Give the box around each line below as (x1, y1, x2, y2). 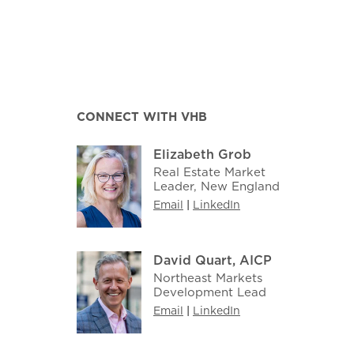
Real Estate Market (153, 163, 265, 180)
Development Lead (153, 283, 266, 300)
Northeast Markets (153, 269, 262, 286)
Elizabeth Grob (153, 145, 251, 163)
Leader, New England (153, 177, 280, 194)
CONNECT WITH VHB (76, 107, 207, 125)
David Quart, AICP (153, 250, 272, 269)
